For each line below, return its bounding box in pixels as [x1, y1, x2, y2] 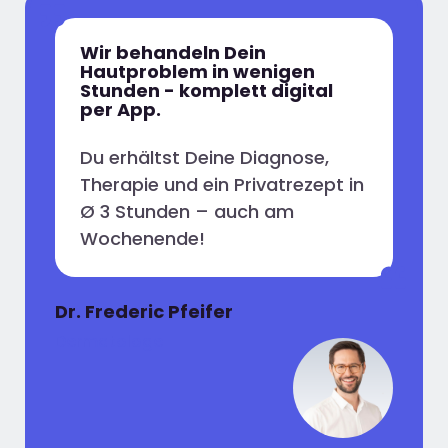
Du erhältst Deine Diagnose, [80, 145, 329, 171]
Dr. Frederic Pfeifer [55, 298, 233, 324]
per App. [80, 97, 161, 123]
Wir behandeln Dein [80, 40, 266, 66]
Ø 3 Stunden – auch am [80, 199, 294, 225]
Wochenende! [80, 226, 205, 252]
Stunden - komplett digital [80, 78, 333, 104]
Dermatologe [55, 330, 163, 354]
